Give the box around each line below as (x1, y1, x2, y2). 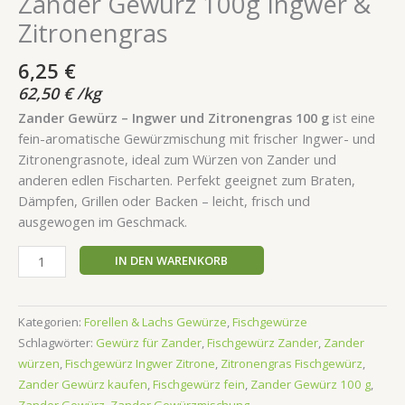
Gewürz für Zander (96, 334, 202, 352)
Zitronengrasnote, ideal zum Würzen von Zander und (18, 150, 336, 169)
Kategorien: (18, 314, 84, 331)
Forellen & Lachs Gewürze (84, 314, 227, 331)
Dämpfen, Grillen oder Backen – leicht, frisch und (18, 192, 310, 211)
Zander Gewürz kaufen (18, 376, 147, 393)
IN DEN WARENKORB (115, 251, 229, 268)
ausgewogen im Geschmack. (18, 212, 187, 231)
